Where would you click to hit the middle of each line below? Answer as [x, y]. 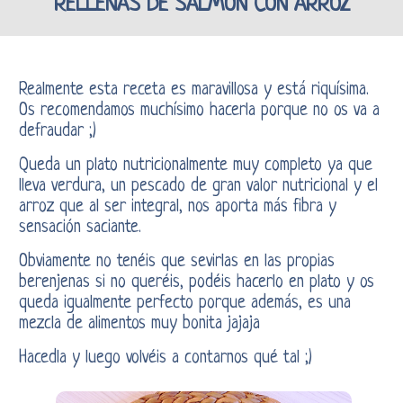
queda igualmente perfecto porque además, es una [184, 303]
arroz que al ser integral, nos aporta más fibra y [177, 207]
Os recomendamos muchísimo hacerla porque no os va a [199, 111]
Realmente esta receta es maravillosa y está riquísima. [193, 90]
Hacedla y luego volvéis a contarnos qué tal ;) [165, 358]
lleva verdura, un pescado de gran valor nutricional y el [198, 186]
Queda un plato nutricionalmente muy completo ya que [195, 166]
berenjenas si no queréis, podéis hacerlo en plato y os [196, 282]
